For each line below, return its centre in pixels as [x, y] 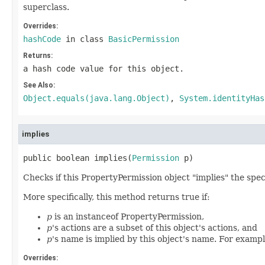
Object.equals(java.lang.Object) [96, 98]
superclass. [46, 7]
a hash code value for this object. [104, 69]
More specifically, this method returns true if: [117, 197]
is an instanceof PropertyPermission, [128, 216]
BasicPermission [144, 39]
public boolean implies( [77, 158]
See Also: [39, 85]
